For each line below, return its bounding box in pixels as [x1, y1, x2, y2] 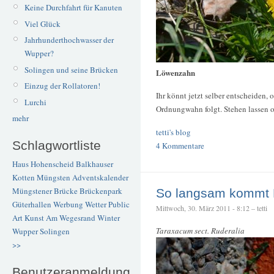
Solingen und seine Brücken [24, 64, 118, 75]
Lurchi [24, 96, 46, 108]
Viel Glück [24, 18, 61, 29]
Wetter [85, 199, 106, 210]
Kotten [12, 172, 35, 183]
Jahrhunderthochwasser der [24, 34, 114, 46]
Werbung [53, 199, 83, 210]
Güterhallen [12, 199, 51, 210]
